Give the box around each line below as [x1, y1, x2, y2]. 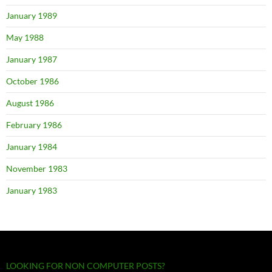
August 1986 [6, 97, 54, 108]
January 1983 [6, 185, 57, 195]
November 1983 [6, 163, 67, 174]
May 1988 [6, 32, 44, 42]
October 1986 [6, 75, 59, 86]
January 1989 [6, 10, 57, 21]
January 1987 [6, 53, 57, 64]
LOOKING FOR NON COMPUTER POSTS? [6, 260, 165, 271]
